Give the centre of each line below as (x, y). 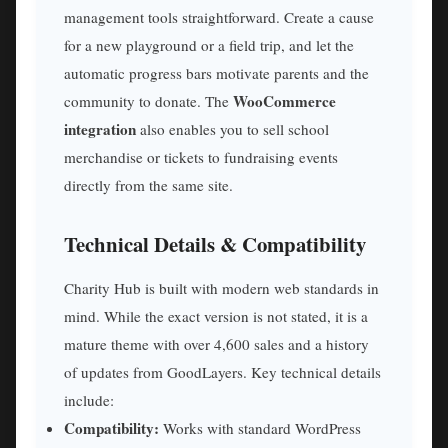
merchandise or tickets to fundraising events (201, 157)
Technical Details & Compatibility (215, 243)
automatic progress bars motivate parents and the (216, 73)
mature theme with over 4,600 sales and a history (216, 344)
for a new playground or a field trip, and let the (209, 45)
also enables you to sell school (232, 129)
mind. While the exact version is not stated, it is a (216, 316)
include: (89, 400)
